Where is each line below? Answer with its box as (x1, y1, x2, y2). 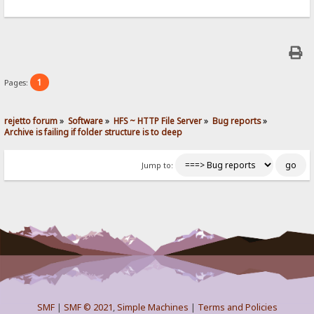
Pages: (4, 77, 31, 88)
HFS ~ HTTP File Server (114, 115, 203, 127)
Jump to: (141, 161, 173, 171)
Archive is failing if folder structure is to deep (4, 126, 183, 138)
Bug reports (212, 115, 261, 127)
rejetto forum (4, 115, 58, 127)
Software (68, 115, 104, 127)
